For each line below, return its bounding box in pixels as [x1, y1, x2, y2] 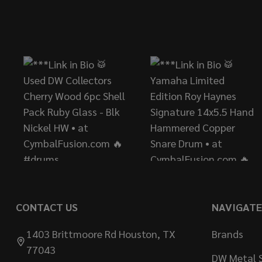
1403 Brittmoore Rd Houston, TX [26, 226, 175, 240]
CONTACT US [16, 199, 78, 213]
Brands [211, 226, 243, 240]
